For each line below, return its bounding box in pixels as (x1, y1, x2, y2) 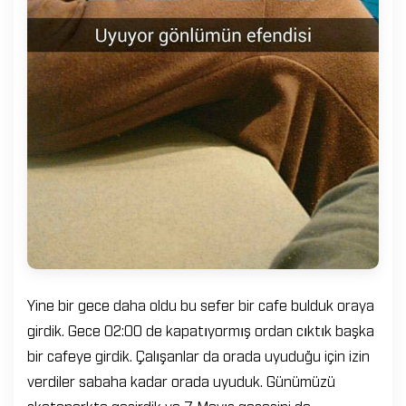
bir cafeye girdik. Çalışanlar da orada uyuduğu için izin (27, 345, 370, 364)
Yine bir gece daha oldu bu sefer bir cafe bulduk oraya (27, 295, 374, 314)
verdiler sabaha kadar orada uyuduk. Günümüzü (27, 371, 335, 390)
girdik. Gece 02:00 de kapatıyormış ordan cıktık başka (27, 320, 374, 339)
